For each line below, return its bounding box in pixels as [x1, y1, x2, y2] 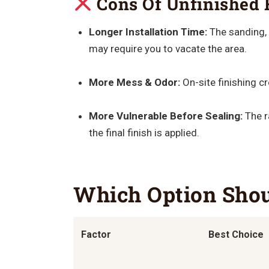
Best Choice [208, 229, 264, 241]
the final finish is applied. [88, 126, 199, 139]
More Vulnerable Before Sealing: [88, 109, 243, 122]
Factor [80, 229, 111, 241]
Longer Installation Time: [88, 25, 207, 38]
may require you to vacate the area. [88, 42, 247, 55]
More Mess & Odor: [88, 76, 180, 88]
